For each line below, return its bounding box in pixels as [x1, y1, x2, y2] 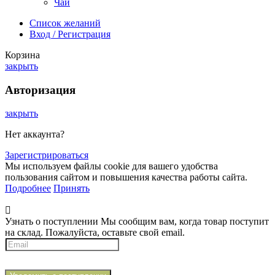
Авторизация [5, 83, 76, 96]
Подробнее [5, 183, 51, 194]
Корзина [5, 49, 40, 60]
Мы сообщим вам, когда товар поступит [101, 216, 269, 227]
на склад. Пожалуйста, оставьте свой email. [5, 227, 185, 238]
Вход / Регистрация [29, 28, 110, 39]
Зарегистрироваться [5, 150, 88, 161]
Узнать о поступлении [5, 216, 98, 227]
